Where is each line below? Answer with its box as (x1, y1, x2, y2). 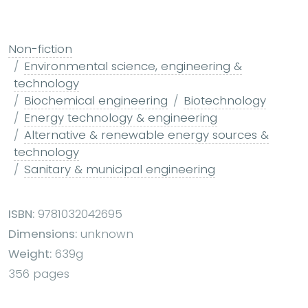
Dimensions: (8, 225, 77, 242)
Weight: (8, 245, 52, 262)
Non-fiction (8, 40, 72, 57)
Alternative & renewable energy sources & (24, 126, 269, 143)
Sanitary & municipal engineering (24, 160, 215, 177)
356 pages (8, 265, 69, 282)
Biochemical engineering (24, 91, 168, 109)
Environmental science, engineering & (24, 57, 242, 74)
